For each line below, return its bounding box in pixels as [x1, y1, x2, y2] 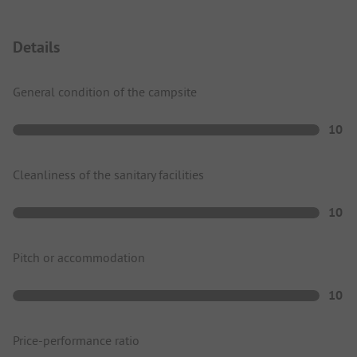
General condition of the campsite [13, 83, 197, 100]
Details [13, 36, 60, 57]
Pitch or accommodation [13, 249, 145, 265]
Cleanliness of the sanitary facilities [13, 166, 204, 182]
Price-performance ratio [13, 331, 139, 348]
